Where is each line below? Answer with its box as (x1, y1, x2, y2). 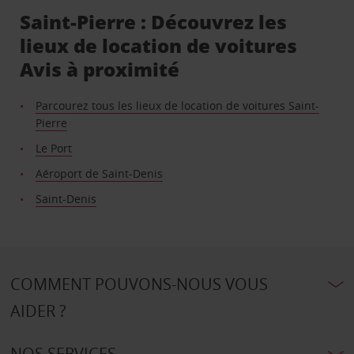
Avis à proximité (20, 56, 180, 83)
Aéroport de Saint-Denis (36, 166, 164, 182)
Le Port (36, 141, 73, 156)
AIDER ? (9, 300, 66, 322)
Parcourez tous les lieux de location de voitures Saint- (36, 98, 320, 114)
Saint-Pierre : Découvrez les (20, 9, 288, 36)
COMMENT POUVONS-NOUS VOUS (9, 273, 268, 296)
